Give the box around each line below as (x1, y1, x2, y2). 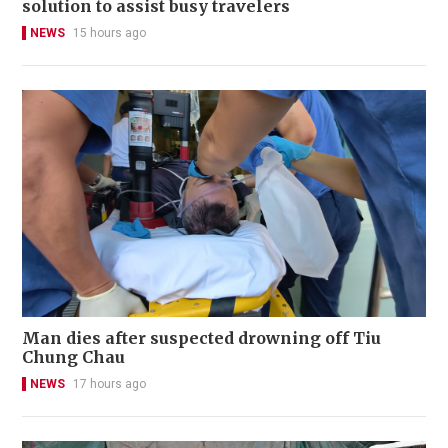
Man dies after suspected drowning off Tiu (22, 327, 381, 348)
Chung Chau (22, 346, 125, 367)
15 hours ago (73, 25, 146, 40)
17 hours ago (73, 376, 146, 391)
